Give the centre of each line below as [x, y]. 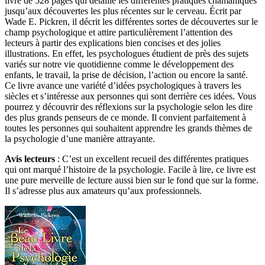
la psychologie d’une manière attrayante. [80, 139]
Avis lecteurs [30, 159]
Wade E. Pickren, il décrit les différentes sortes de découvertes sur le [131, 22]
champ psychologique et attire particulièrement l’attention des [119, 33]
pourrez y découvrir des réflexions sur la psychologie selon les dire [129, 107]
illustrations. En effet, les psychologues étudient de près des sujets [127, 54]
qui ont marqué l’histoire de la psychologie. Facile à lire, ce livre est [130, 170]
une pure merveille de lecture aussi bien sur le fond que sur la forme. [132, 180]
